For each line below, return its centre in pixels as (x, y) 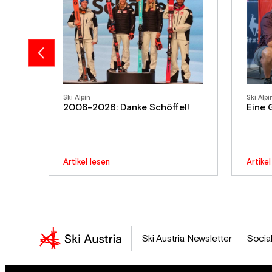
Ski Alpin (77, 97)
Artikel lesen (87, 162)
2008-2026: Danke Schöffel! (127, 107)
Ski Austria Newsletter (186, 239)
